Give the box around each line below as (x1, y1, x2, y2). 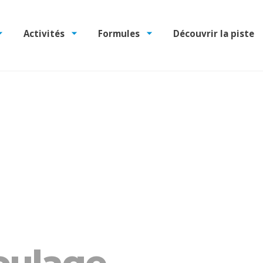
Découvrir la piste (173, 28, 255, 39)
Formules (98, 28, 140, 39)
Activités (23, 28, 65, 39)
